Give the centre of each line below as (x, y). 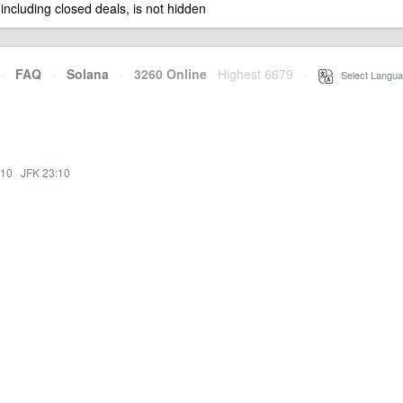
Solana (88, 74)
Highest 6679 (255, 74)
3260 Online (165, 74)
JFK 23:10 (45, 172)
